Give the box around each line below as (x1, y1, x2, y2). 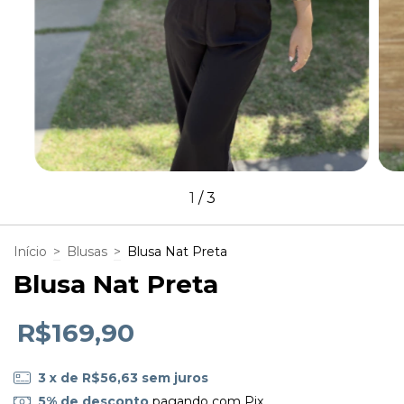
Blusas (67, 243, 107, 260)
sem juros (141, 369, 208, 386)
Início (14, 243, 47, 260)
